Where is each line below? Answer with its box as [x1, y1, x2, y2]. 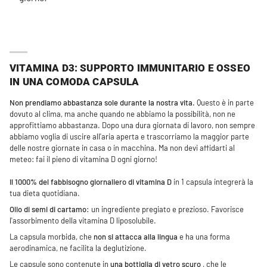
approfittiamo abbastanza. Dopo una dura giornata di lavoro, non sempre [10, 120, 255, 131]
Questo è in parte [195, 98, 254, 108]
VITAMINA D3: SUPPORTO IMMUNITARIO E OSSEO [10, 62, 250, 74]
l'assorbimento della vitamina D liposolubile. [10, 216, 156, 226]
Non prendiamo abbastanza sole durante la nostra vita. [10, 98, 195, 108]
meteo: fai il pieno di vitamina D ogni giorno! [10, 154, 157, 164]
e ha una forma [178, 232, 230, 242]
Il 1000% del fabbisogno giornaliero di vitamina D [10, 177, 172, 187]
